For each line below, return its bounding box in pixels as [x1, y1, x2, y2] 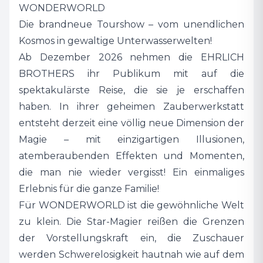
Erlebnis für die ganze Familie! [19, 183, 161, 194]
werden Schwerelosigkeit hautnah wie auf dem [19, 248, 244, 260]
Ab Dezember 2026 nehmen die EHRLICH [19, 51, 244, 63]
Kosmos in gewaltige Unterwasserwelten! [19, 35, 214, 46]
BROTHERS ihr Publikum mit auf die [19, 68, 244, 79]
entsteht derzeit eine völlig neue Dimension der [19, 117, 244, 129]
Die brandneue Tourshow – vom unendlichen [19, 18, 244, 30]
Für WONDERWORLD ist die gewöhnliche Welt [19, 199, 244, 211]
